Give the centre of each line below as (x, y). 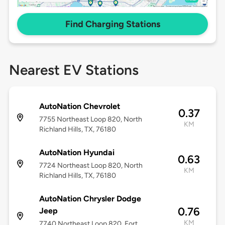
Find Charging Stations (113, 24)
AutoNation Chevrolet (79, 106)
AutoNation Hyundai (77, 153)
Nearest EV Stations (74, 70)
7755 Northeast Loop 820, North (90, 120)
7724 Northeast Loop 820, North (91, 166)
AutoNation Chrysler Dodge (90, 199)
